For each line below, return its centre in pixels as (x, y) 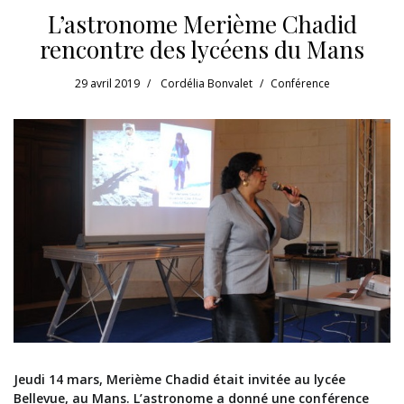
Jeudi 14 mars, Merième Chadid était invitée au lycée (179, 379)
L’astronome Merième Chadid (202, 23)
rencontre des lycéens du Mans (202, 49)
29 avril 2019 (107, 83)
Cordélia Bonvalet (206, 83)
